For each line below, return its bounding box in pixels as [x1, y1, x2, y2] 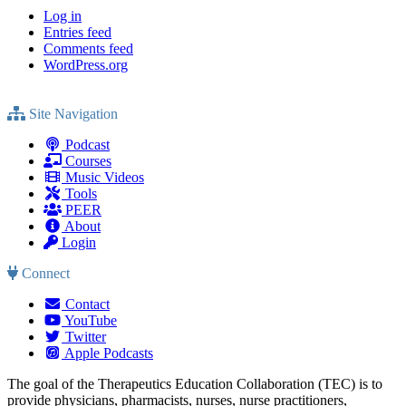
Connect [18, 265, 70, 281]
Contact [62, 295, 110, 312]
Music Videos [62, 169, 144, 185]
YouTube [62, 312, 117, 328]
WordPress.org [43, 56, 128, 72]
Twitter [62, 328, 106, 344]
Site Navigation [25, 105, 118, 121]
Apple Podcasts [62, 344, 153, 361]
